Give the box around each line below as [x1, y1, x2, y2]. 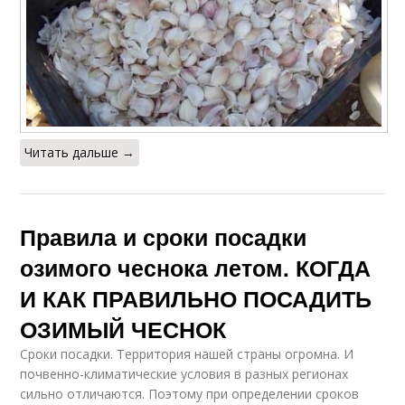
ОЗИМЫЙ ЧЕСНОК [20, 312, 227, 345]
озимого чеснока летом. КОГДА [20, 250, 372, 284]
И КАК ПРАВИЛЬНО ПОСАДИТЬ [20, 281, 372, 315]
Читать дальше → [24, 143, 136, 161]
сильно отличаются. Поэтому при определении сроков [20, 384, 360, 402]
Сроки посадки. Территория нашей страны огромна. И [20, 344, 354, 363]
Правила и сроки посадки [20, 220, 307, 253]
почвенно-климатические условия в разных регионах [20, 364, 349, 382]
